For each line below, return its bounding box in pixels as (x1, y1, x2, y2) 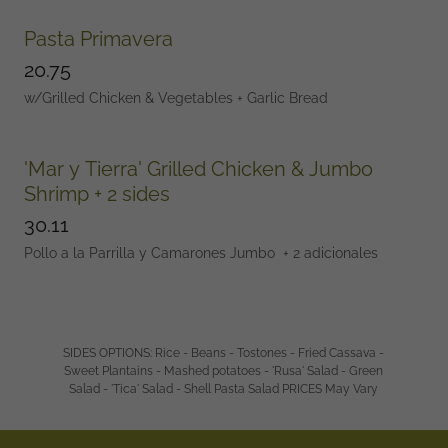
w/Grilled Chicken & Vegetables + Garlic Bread (24, 90, 332, 106)
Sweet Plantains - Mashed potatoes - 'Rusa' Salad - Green (64, 364, 384, 378)
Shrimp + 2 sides (24, 182, 170, 206)
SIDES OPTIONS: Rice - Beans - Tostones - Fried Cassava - (63, 346, 385, 360)
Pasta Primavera (24, 27, 173, 51)
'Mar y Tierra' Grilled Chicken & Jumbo (24, 157, 373, 181)
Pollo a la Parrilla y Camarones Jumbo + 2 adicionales (24, 245, 378, 261)
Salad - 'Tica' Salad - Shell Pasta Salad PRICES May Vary (69, 382, 379, 396)
